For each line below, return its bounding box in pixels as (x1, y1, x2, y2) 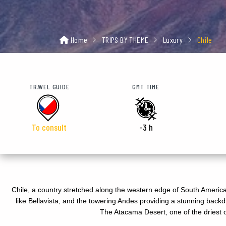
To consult (32, 121, 67, 133)
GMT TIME (132, 82, 159, 91)
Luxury (162, 34, 183, 44)
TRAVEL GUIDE (29, 82, 70, 91)
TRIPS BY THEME (101, 34, 149, 44)
